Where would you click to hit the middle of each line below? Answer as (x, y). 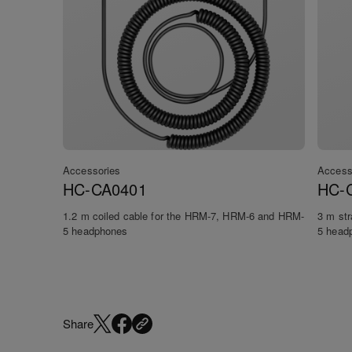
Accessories (92, 170)
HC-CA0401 (105, 189)
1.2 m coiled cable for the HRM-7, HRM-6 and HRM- (184, 215)
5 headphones (95, 230)
